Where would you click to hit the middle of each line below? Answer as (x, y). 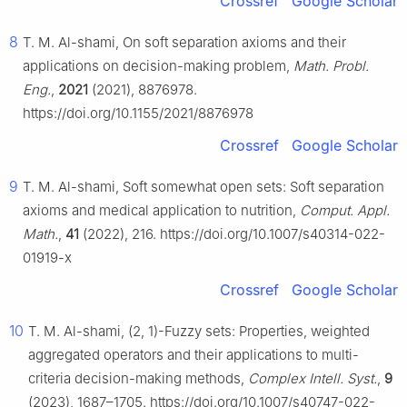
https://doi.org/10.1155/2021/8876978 (138, 114)
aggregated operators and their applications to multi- (194, 355)
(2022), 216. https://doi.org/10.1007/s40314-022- (232, 234)
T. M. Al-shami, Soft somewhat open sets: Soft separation (203, 187)
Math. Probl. (331, 66)
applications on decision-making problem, (158, 66)
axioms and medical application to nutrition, (161, 211)
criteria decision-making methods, (138, 379)
